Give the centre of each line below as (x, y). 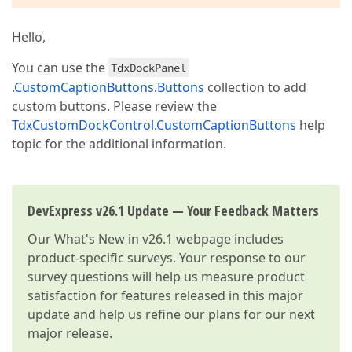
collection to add (255, 87)
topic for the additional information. (119, 144)
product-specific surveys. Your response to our (167, 258)
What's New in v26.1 (114, 239)
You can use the (60, 68)
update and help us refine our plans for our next (171, 314)
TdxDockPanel (148, 68)
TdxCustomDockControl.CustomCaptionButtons (154, 125)
